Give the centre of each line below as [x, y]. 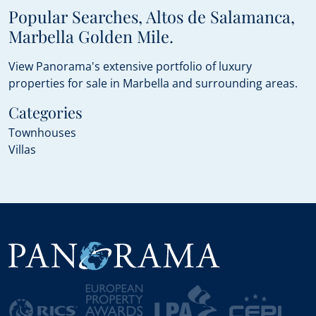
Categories [45, 112]
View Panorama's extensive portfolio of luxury [130, 66]
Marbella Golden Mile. [91, 36]
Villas [22, 150]
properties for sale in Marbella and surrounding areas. [153, 83]
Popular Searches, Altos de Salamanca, [152, 17]
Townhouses [42, 133]
